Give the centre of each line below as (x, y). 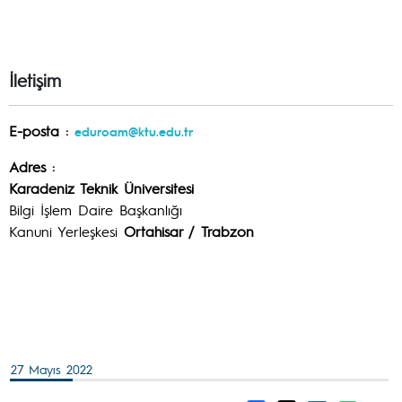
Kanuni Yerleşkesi (66, 231)
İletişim (35, 80)
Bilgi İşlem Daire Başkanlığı (99, 210)
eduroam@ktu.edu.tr (134, 131)
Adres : (32, 166)
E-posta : (42, 131)
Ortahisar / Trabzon (189, 231)
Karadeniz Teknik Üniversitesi (101, 188)
